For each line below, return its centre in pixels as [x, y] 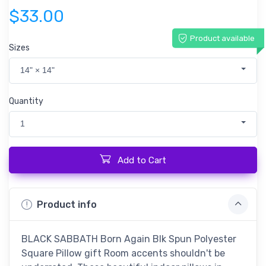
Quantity [26, 101]
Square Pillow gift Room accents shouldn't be [123, 254]
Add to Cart [142, 161]
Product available [222, 38]
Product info [67, 204]
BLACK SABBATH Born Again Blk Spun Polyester [129, 239]
